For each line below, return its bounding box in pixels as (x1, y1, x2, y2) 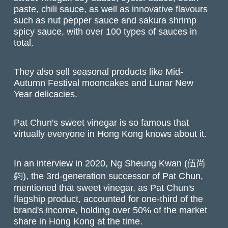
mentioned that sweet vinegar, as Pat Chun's (14, 182, 195, 193)
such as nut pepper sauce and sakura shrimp (14, 15, 197, 26)
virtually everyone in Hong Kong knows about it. (14, 128, 207, 139)
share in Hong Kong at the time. (14, 216, 143, 227)
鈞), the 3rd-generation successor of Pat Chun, (14, 170, 204, 182)
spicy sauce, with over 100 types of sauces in (14, 26, 197, 37)
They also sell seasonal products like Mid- (14, 66, 184, 77)
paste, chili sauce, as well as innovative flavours (14, 4, 208, 15)
